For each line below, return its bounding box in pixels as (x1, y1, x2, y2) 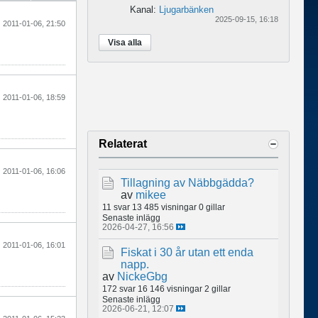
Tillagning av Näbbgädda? (121, 176, 254, 189)
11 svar (102, 202, 130, 212)
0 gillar (199, 202, 225, 212)
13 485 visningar (132, 202, 197, 212)
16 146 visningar (138, 283, 202, 293)
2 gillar (204, 283, 231, 293)
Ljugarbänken (159, 4, 214, 15)
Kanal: (130, 4, 159, 15)
